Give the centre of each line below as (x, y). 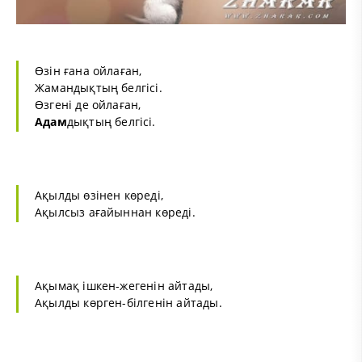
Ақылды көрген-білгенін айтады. (128, 302)
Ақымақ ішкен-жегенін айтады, (124, 285)
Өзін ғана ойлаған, (88, 70)
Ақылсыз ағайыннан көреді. (115, 212)
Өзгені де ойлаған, (88, 104)
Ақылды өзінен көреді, (99, 195)
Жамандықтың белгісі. (99, 87)
